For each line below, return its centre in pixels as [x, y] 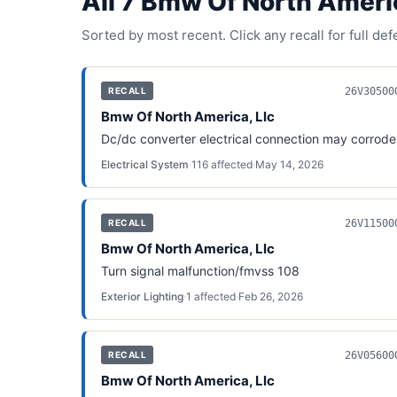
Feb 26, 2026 [271, 296]
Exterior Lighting [142, 296]
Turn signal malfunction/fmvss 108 [200, 271]
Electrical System [145, 164]
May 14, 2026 [289, 164]
